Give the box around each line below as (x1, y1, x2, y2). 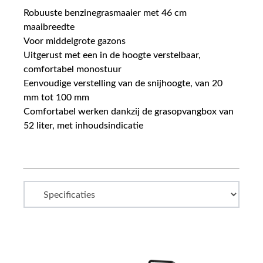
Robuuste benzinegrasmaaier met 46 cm (23, 8, 187, 18)
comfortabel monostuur (23, 65, 122, 74)
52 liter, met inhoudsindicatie (23, 121, 143, 130)
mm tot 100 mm (23, 93, 89, 102)
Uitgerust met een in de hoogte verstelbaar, (23, 50, 201, 60)
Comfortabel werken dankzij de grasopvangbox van (23, 107, 234, 116)
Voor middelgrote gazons (23, 36, 126, 46)
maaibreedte (23, 22, 75, 32)
